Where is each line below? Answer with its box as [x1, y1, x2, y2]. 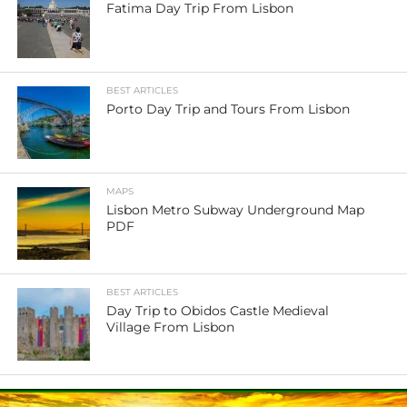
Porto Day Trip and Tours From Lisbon [106, 101, 351, 117]
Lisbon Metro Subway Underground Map [106, 202, 365, 218]
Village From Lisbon [106, 319, 235, 335]
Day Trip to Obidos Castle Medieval [106, 303, 330, 319]
